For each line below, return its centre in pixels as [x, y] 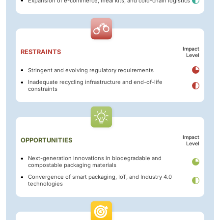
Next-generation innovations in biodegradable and [95, 158]
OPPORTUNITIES [46, 140]
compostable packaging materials [72, 165]
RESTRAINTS [41, 52]
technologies [45, 184]
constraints [43, 89]
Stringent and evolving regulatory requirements [91, 70]
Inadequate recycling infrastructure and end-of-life [95, 82]
